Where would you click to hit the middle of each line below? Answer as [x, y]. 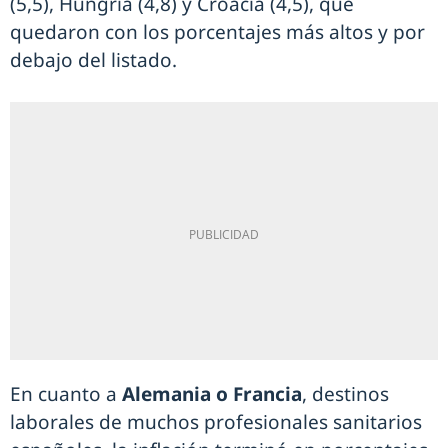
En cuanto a [66, 394]
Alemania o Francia [212, 394]
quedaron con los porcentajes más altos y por [217, 32]
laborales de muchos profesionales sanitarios [216, 422]
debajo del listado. [93, 60]
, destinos [345, 394]
